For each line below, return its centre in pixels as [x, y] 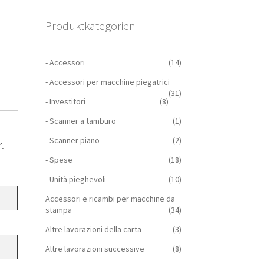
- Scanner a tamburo [80, 121]
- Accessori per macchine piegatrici [107, 82]
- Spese [59, 159]
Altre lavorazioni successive [95, 248]
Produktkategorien [90, 26]
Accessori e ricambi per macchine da [110, 198]
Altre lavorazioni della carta [93, 229]
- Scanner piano [72, 140]
